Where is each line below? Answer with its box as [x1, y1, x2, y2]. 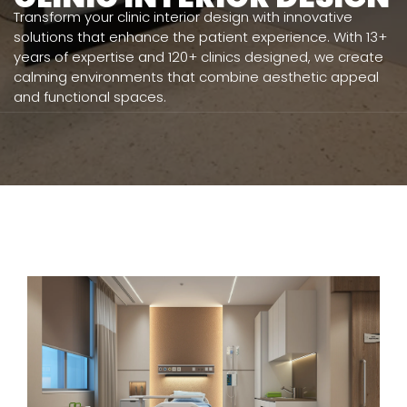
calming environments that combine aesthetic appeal [14, 67, 379, 87]
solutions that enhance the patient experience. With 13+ [14, 27, 387, 47]
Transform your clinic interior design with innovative [14, 7, 352, 27]
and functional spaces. [14, 87, 166, 107]
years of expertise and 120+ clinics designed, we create [14, 47, 383, 67]
